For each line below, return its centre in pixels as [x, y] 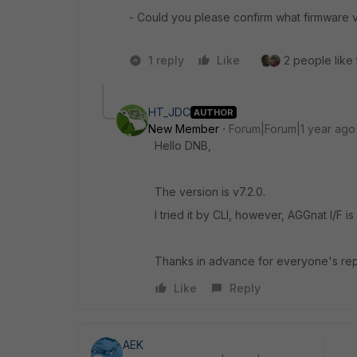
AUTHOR [214, 112]
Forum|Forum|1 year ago [292, 129]
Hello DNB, [183, 145]
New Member [184, 129]
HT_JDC [169, 112]
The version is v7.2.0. [210, 192]
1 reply [166, 60]
